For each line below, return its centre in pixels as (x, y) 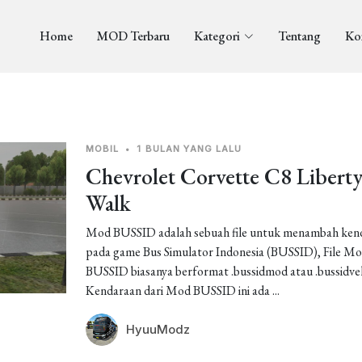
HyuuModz (158, 329)
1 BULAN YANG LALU (189, 149)
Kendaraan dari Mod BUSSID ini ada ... (182, 290)
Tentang (299, 36)
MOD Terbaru (133, 36)
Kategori (217, 36)
